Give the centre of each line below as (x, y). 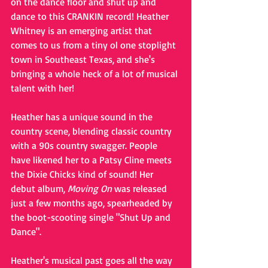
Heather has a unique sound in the (83, 117)
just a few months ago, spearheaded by (93, 203)
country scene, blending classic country (92, 131)
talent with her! (42, 88)
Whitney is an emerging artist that (83, 31)
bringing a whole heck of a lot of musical (95, 74)
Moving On (90, 189)
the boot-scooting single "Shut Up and (92, 217)
